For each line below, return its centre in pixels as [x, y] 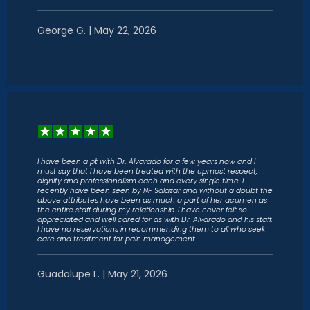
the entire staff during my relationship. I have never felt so [142, 210]
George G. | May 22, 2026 [97, 30]
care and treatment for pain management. [117, 239]
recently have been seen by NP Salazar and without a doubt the [155, 191]
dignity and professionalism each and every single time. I [140, 181]
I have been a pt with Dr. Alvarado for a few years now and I [146, 162]
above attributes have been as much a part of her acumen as [152, 200]
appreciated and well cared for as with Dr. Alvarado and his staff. [155, 220]
